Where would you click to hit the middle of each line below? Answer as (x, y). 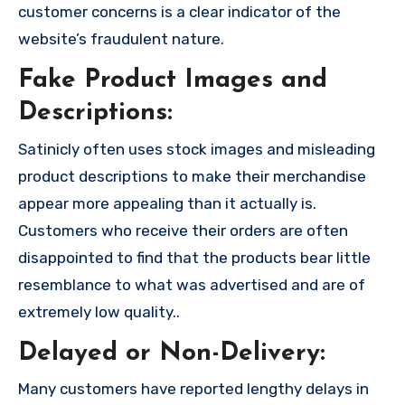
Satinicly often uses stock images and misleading (197, 149)
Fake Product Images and (173, 81)
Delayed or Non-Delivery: (172, 353)
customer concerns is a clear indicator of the (179, 12)
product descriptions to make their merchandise (192, 176)
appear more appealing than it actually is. (167, 203)
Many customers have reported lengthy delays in (193, 389)
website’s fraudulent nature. (121, 39)
